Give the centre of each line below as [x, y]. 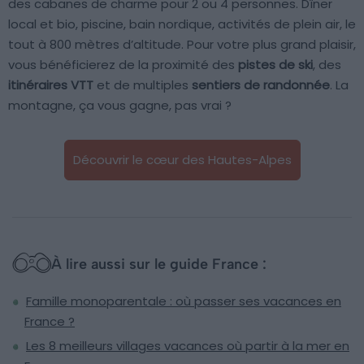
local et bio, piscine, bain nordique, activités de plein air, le [182, 24]
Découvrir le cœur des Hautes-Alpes [182, 160]
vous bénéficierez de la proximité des [123, 65]
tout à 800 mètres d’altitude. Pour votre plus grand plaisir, [182, 45]
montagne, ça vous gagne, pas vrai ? [120, 106]
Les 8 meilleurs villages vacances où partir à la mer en [188, 346]
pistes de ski [275, 65]
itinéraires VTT [51, 85]
